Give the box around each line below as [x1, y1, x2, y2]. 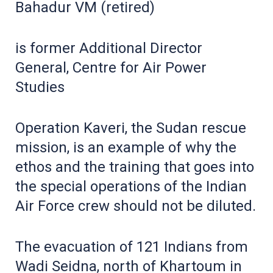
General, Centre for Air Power [15, 58, 207, 76]
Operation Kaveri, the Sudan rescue [15, 119, 246, 136]
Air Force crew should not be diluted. [15, 197, 256, 214]
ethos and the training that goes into [15, 158, 254, 175]
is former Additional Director [15, 39, 202, 57]
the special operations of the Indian [15, 177, 247, 195]
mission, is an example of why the [15, 138, 236, 156]
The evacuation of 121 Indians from [15, 238, 248, 255]
